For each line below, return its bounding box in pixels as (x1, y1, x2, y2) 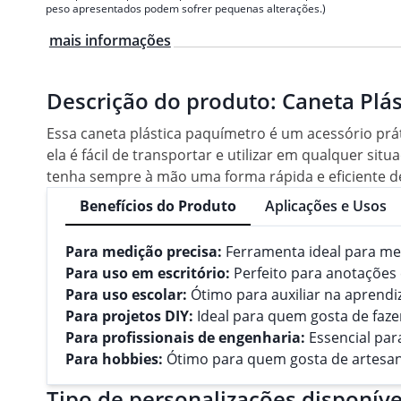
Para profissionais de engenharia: (65, 327, 305, 347)
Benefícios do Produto (80, 195, 236, 216)
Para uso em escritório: (65, 262, 230, 283)
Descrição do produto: (47, 85, 282, 115)
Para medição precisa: (65, 241, 222, 261)
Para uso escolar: (65, 284, 187, 304)
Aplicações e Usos (265, 196, 387, 217)
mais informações (48, 30, 171, 50)
